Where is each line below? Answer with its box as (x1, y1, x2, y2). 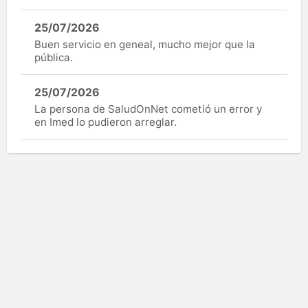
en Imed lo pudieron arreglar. (34, 115, 177, 129)
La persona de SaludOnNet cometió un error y (34, 102, 262, 115)
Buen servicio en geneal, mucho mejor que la (34, 37, 255, 51)
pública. (34, 50, 73, 64)
